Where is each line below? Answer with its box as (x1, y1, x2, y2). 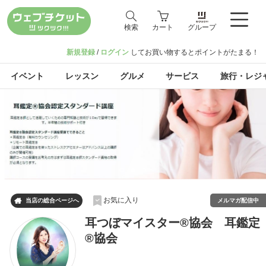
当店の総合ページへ (24, 197, 80, 204)
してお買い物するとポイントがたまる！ (129, 47, 259, 56)
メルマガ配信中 (217, 197, 259, 204)
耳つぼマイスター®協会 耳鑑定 (85, 216, 261, 229)
